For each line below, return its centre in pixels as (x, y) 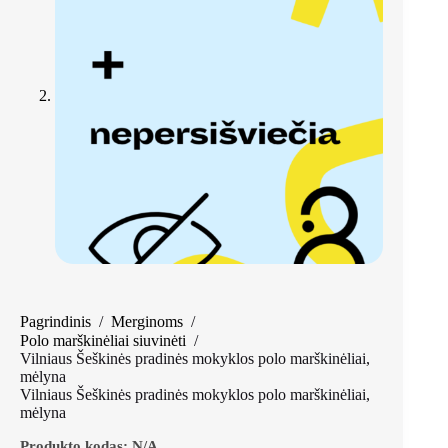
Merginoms (147, 321)
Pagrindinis (55, 321)
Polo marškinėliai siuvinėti (103, 341)
